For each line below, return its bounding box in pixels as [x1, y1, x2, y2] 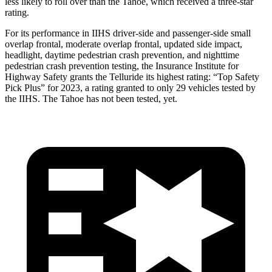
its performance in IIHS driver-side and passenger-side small [18, 27, 251, 38]
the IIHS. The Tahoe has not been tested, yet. [5, 93, 177, 104]
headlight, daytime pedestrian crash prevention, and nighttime [5, 49, 239, 60]
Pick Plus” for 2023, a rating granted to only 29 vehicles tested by [5, 82, 256, 93]
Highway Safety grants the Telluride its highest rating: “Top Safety [5, 71, 259, 82]
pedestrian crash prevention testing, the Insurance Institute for [5, 60, 239, 71]
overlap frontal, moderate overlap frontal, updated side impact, [5, 38, 242, 49]
